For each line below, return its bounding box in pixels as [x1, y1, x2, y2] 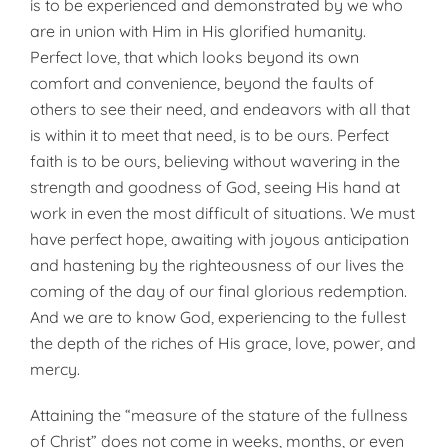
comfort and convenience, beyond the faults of [30, 73, 374, 93]
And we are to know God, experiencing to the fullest [30, 307, 406, 327]
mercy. [30, 359, 80, 379]
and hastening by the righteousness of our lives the [30, 255, 404, 275]
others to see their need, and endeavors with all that [30, 99, 410, 119]
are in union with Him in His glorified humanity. [30, 21, 366, 41]
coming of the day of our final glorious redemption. [30, 281, 407, 301]
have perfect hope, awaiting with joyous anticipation [30, 229, 409, 249]
